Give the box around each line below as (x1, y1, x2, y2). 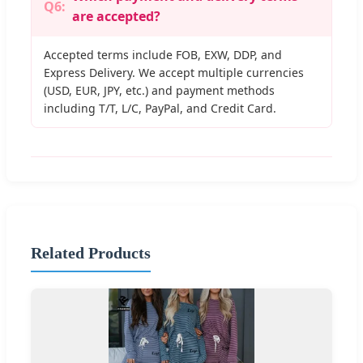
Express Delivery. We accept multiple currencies (44, 65, 304, 81)
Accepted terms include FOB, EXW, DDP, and (44, 47, 282, 63)
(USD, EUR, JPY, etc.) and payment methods (44, 83, 275, 99)
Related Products (31, 244, 151, 263)
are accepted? (72, 7, 160, 26)
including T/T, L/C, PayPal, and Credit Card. (44, 100, 276, 117)
